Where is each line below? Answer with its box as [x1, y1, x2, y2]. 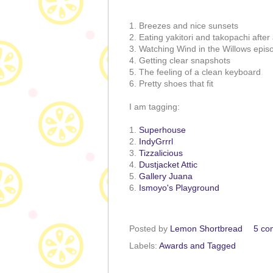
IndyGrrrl [139, 136, 173, 147]
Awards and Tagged [159, 241, 236, 251]
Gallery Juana [139, 171, 193, 182]
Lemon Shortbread [170, 223, 243, 233]
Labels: [129, 241, 159, 251]
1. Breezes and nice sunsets [129, 21, 238, 31]
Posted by [129, 223, 170, 233]
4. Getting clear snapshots [129, 55, 233, 66]
